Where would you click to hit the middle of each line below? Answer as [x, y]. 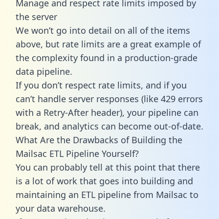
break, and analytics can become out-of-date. [109, 126]
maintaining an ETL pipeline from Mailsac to [107, 194]
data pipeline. [44, 71]
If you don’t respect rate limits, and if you [101, 85]
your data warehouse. [61, 208]
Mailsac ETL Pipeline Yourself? [77, 153]
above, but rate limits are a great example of [108, 44]
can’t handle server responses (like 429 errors [109, 99]
